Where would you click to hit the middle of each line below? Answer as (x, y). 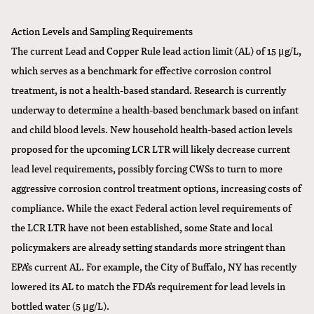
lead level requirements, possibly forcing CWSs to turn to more (147, 168)
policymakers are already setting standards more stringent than (148, 246)
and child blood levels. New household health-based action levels (152, 129)
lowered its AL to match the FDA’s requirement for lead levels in (148, 286)
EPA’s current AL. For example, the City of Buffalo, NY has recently (154, 266)
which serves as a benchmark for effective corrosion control (141, 70)
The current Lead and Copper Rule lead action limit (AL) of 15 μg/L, (156, 50)
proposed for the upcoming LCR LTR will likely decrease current (151, 148)
